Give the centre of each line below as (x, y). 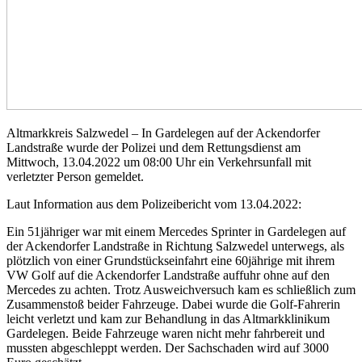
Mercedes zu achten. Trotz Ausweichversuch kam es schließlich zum (181, 289)
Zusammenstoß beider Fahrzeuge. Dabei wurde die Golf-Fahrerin (173, 304)
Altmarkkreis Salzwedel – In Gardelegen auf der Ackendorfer (163, 133)
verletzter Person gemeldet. (75, 176)
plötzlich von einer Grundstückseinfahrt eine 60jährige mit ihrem (170, 260)
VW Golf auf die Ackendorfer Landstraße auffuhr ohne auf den (168, 275)
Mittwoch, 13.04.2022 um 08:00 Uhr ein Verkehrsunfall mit (159, 162)
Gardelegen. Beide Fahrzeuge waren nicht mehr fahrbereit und (166, 333)
